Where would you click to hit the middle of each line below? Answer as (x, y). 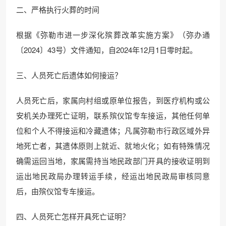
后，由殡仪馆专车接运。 (58, 191)
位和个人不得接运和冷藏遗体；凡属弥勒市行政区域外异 (113, 130)
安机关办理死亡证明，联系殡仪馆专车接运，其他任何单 (113, 115)
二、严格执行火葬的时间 (58, 9)
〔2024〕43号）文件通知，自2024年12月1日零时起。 (107, 50)
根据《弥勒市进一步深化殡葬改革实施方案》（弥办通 (113, 35)
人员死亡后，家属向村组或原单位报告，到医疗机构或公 (113, 100)
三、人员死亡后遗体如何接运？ (69, 75)
